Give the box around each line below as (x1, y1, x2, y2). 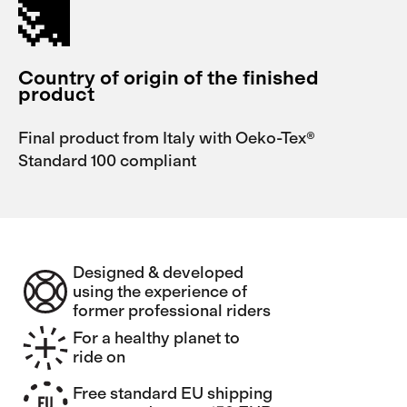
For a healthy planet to (73, 328, 240, 349)
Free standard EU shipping (73, 383, 273, 404)
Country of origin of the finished (18, 65, 319, 90)
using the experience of (73, 281, 247, 302)
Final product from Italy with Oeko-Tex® (18, 127, 315, 148)
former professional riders (73, 300, 271, 321)
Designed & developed (73, 262, 243, 283)
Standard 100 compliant (18, 150, 196, 171)
